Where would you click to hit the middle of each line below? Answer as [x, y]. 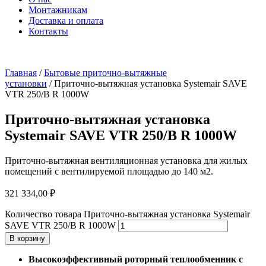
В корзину [27, 238]
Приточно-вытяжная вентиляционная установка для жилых [126, 160]
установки [26, 83]
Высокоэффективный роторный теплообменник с [136, 259]
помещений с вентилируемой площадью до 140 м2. [109, 171]
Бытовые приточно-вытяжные [105, 72]
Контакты [48, 31]
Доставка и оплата [66, 20]
